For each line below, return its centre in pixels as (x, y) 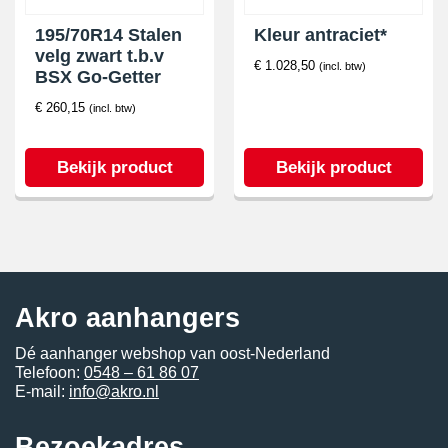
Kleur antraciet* (320, 35)
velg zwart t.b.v (99, 56)
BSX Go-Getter (98, 77)
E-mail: (42, 391)
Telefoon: (49, 372)
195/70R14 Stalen (108, 35)
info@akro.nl (114, 391)
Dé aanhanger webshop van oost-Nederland (172, 353)
